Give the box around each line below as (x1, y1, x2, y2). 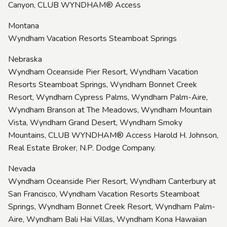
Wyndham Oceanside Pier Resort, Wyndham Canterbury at (8, 175, 216, 187)
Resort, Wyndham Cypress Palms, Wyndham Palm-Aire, (8, 91, 208, 103)
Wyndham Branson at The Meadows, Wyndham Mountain (8, 104, 212, 116)
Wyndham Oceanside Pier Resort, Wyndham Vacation (8, 66, 198, 78)
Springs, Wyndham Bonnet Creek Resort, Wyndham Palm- (8, 201, 215, 212)
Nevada (8, 163, 35, 174)
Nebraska (8, 53, 42, 65)
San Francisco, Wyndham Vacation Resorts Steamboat (8, 188, 200, 200)
